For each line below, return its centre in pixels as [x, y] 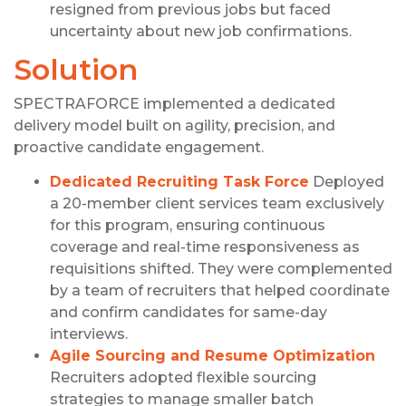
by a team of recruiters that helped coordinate [220, 291]
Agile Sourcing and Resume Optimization [213, 356]
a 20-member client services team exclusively [217, 204]
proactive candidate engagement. [139, 148]
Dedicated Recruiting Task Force [179, 182]
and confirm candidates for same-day [188, 313]
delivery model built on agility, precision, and [174, 126]
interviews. [89, 334]
